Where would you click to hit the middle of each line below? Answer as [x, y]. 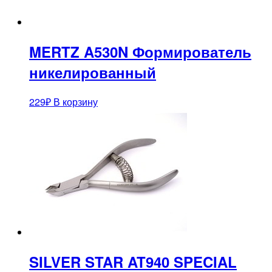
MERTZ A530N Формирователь [140, 51]
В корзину [76, 101]
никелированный [93, 72]
